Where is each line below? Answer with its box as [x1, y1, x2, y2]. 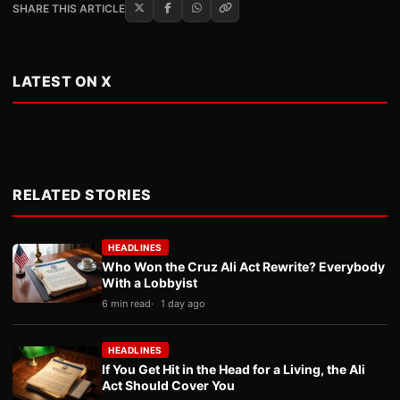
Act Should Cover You [102, 378, 235, 393]
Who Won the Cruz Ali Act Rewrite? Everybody [102, 259, 385, 274]
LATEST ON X [12, 72, 112, 90]
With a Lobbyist [102, 275, 197, 290]
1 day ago [161, 297, 205, 310]
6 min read [102, 297, 151, 310]
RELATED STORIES [12, 186, 152, 204]
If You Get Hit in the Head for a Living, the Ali [102, 362, 365, 377]
